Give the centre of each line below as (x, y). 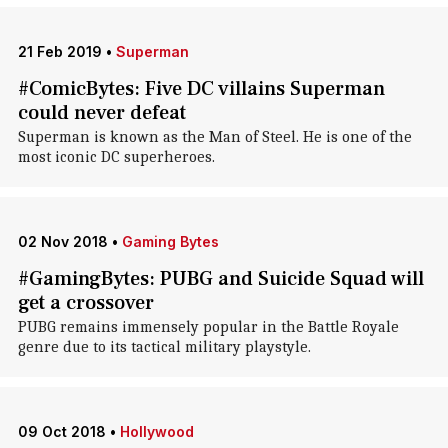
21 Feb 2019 (59, 51)
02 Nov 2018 (62, 241)
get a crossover (85, 303)
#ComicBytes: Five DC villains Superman (201, 89)
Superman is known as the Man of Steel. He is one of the (214, 137)
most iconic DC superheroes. (116, 157)
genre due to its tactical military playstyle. (164, 347)
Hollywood (156, 431)
